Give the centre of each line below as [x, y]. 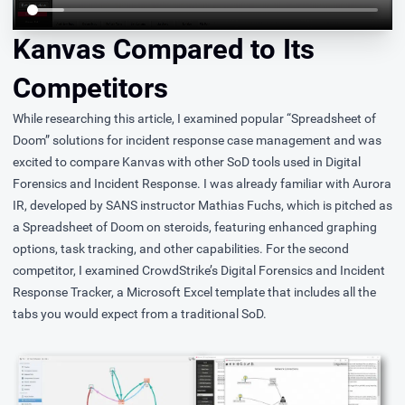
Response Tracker [62, 292]
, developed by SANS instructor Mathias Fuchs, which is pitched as [208, 205]
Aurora [372, 183]
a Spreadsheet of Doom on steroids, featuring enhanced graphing [195, 226]
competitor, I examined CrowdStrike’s [117, 270]
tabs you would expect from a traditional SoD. [140, 313]
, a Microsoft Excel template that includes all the [244, 292]
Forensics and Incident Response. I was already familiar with [183, 183]
